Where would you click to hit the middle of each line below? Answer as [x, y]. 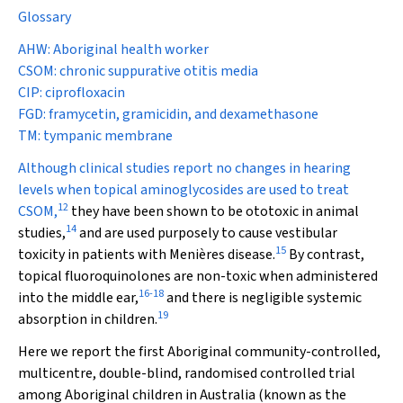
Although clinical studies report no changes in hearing [184, 168]
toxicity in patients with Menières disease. [147, 255]
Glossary [45, 17]
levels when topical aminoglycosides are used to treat [184, 190]
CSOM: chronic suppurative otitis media [138, 71]
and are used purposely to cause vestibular [207, 233]
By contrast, [325, 255]
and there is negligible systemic [263, 298]
